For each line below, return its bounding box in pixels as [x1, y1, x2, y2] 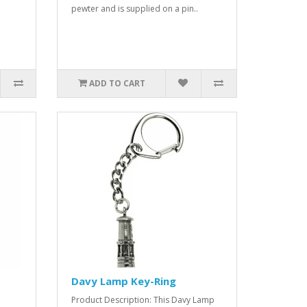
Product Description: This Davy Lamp [71, 294, 215, 306]
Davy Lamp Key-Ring [71, 274, 177, 288]
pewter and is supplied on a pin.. [71, 3, 199, 14]
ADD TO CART [88, 77, 145, 89]
